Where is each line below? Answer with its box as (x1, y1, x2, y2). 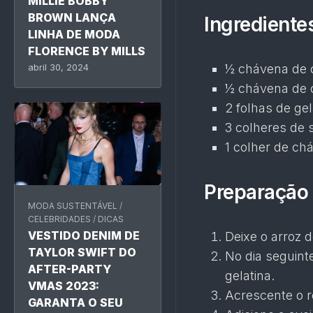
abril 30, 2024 (28, 61, 89, 73)
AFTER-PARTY (28, 262, 111, 276)
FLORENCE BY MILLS (28, 44, 145, 59)
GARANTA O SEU (28, 296, 123, 310)
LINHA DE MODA (28, 27, 120, 42)
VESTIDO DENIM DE (28, 228, 140, 242)
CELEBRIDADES (28, 214, 91, 224)
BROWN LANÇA (28, 10, 116, 25)
